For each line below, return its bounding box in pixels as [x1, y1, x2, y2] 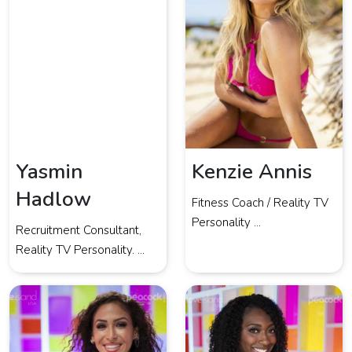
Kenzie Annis [192, 158, 312, 186]
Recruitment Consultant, [16, 222, 141, 239]
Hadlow [16, 185, 91, 214]
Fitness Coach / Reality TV [192, 195, 328, 211]
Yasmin [16, 158, 82, 186]
